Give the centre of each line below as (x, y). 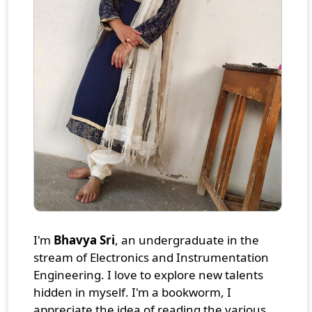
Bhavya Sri (85, 240)
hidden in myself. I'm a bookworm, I (133, 292)
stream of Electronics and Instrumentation (151, 257)
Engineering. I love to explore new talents (149, 274)
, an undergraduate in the (187, 240)
